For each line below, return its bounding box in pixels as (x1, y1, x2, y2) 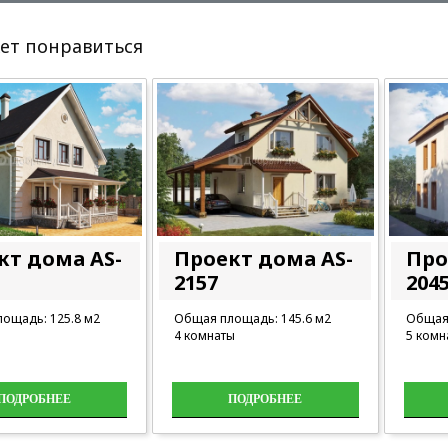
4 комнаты (174, 327, 236, 344)
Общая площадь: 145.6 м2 (174, 310, 332, 327)
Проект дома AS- (174, 245, 354, 272)
